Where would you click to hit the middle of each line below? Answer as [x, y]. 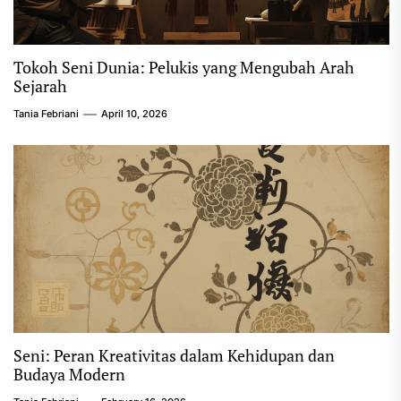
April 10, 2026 [134, 114]
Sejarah [40, 86]
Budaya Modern [69, 374]
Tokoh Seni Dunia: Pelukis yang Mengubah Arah [184, 67]
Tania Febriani [46, 114]
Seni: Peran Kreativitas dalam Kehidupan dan [174, 355]
